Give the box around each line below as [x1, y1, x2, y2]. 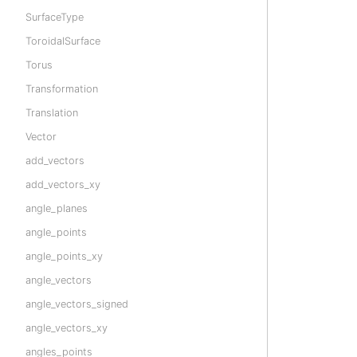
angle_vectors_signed [25, 298, 128, 310]
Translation [25, 107, 78, 119]
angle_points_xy [25, 250, 103, 262]
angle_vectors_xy [25, 322, 108, 334]
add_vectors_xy [25, 178, 100, 190]
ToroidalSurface [25, 35, 100, 47]
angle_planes [25, 202, 88, 214]
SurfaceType [25, 11, 84, 23]
